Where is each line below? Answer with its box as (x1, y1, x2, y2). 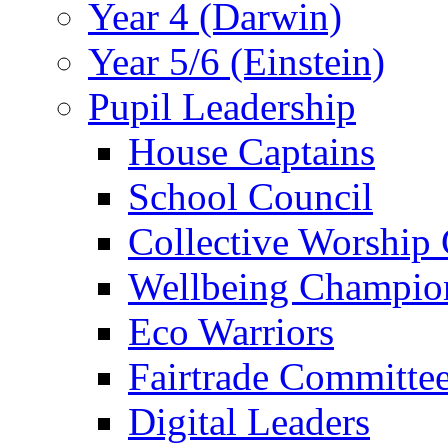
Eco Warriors (128, 310, 334, 354)
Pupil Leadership (88, 85, 356, 129)
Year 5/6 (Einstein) (88, 40, 385, 84)
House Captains (128, 130, 375, 174)
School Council (128, 175, 373, 219)
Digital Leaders (128, 400, 370, 444)
